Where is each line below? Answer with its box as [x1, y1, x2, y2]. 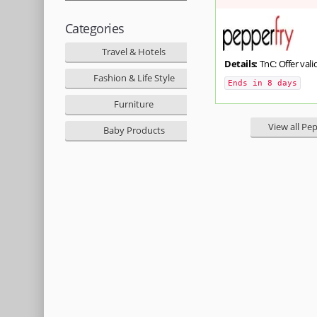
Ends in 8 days [228, 79, 297, 88]
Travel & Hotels [102, 45, 166, 58]
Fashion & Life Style [93, 71, 175, 84]
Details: [224, 57, 260, 70]
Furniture [114, 98, 154, 110]
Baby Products [103, 124, 165, 137]
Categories [65, 19, 125, 37]
